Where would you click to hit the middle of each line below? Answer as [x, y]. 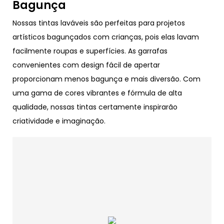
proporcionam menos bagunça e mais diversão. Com [106, 79]
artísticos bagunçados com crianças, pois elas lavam [106, 37]
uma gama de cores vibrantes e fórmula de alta [97, 93]
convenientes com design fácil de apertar [86, 65]
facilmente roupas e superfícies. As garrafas [90, 51]
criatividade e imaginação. [59, 121]
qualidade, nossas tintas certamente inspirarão [95, 107]
